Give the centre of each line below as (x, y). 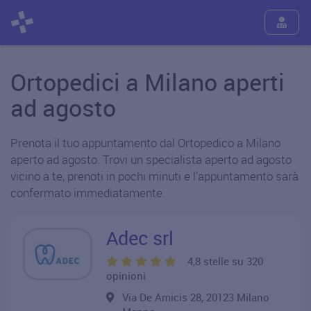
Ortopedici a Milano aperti (148, 82)
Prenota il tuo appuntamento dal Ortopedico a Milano (145, 143)
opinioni (126, 276)
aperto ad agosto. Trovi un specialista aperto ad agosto (151, 159)
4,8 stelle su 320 (225, 261)
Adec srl (140, 238)
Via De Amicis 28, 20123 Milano (200, 297)
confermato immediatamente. (88, 193)
